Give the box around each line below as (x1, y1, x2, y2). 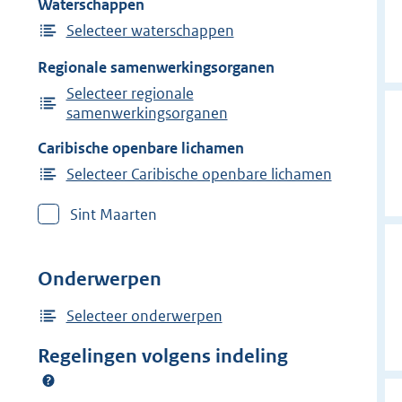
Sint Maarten (70, 204, 157, 224)
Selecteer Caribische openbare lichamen (66, 163, 332, 184)
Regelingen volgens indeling (38, 344, 288, 368)
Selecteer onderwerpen (66, 305, 223, 326)
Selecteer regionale (66, 83, 194, 103)
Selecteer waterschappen (66, 21, 234, 41)
